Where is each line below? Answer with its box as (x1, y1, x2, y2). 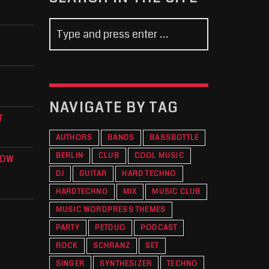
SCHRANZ (92, 241, 131, 252)
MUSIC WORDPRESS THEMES (55, 205, 166, 216)
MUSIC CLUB (152, 187, 201, 198)
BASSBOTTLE (150, 133, 199, 144)
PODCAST (141, 223, 178, 234)
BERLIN (55, 151, 84, 162)
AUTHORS (55, 133, 93, 144)
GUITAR (79, 169, 107, 180)
